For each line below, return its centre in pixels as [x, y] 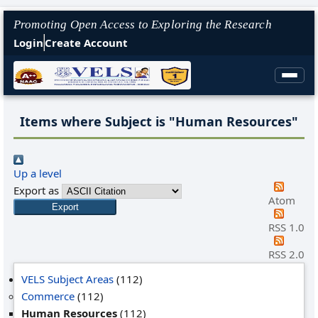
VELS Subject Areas [67, 279]
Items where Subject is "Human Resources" [159, 121]
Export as [36, 190]
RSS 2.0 [286, 254]
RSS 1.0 [286, 227]
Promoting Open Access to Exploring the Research [143, 24]
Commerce [48, 296]
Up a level [38, 173]
